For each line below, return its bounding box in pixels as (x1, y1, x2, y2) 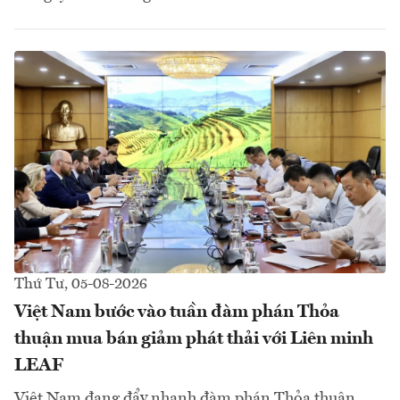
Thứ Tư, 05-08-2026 (14, 277, 147, 293)
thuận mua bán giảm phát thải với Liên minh (14, 330, 373, 349)
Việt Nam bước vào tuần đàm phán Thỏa (14, 304, 339, 322)
